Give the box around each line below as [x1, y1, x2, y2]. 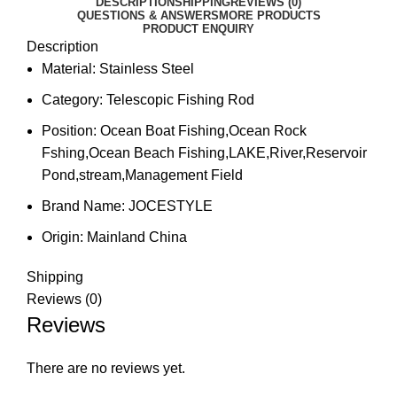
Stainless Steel [99, 61, 194, 77]
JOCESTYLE [128, 198, 213, 214]
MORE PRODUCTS [218, 9, 321, 23]
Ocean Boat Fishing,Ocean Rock [100, 123, 307, 139]
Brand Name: [42, 198, 128, 214]
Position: [42, 123, 100, 139]
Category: [42, 92, 106, 108]
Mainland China [87, 230, 187, 245]
